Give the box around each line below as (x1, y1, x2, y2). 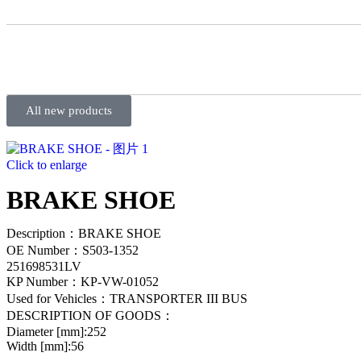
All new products (26, 104, 112, 117)
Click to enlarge (6, 158, 87, 172)
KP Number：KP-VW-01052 (6, 275, 159, 288)
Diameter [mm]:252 (6, 325, 106, 338)
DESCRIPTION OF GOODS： (6, 309, 174, 322)
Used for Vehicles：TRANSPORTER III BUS (6, 292, 247, 305)
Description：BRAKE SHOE (6, 226, 161, 240)
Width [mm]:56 (6, 339, 84, 353)
